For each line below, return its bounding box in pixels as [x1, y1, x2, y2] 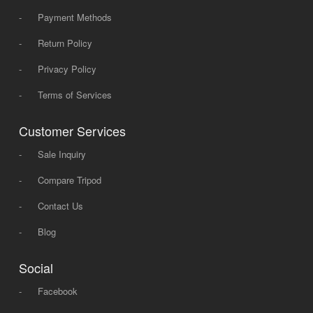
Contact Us [37, 198, 83, 212]
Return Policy [37, 36, 92, 50]
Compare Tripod [37, 173, 101, 187]
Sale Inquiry [37, 147, 86, 161]
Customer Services [18, 121, 126, 140]
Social [18, 258, 53, 277]
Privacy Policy [37, 61, 96, 75]
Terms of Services [37, 87, 112, 101]
